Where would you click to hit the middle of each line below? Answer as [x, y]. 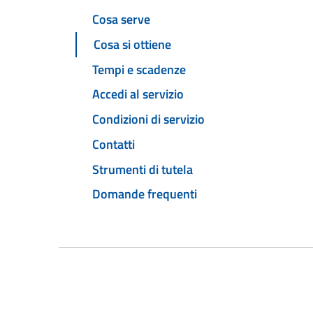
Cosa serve [121, 20]
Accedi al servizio [138, 94]
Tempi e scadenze [139, 69]
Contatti [114, 144]
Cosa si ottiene [132, 44]
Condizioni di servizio [148, 119]
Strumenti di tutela [143, 169]
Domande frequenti [145, 194]
